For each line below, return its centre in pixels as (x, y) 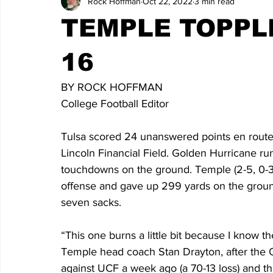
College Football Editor (115, 104)
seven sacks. (94, 202)
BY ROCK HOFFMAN (112, 87)
